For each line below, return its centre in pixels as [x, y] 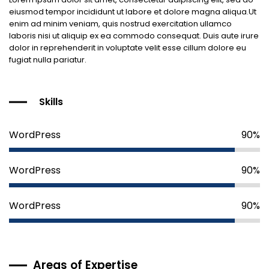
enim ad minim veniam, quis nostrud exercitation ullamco [120, 24]
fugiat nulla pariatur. [48, 60]
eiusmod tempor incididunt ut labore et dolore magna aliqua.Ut [133, 12]
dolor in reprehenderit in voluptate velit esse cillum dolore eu [128, 48]
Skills [51, 102]
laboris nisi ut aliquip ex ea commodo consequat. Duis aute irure [134, 36]
